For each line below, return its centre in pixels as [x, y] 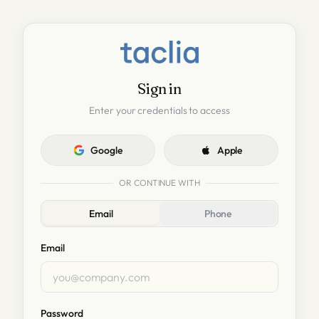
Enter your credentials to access [159, 110]
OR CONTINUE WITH [159, 183]
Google [106, 150]
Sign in [159, 89]
